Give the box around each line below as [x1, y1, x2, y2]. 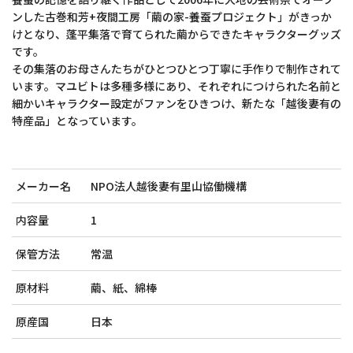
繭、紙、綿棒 [91, 280, 157, 295]
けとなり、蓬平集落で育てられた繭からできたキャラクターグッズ [12, 26, 341, 42]
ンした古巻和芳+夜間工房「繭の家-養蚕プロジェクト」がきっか [12, 9, 332, 24]
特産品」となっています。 [12, 113, 143, 128]
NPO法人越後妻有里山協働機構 [91, 178, 247, 194]
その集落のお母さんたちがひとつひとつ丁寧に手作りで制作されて [12, 61, 341, 76]
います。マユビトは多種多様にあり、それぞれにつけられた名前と [12, 78, 341, 94]
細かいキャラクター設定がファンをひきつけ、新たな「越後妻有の [12, 95, 341, 111]
